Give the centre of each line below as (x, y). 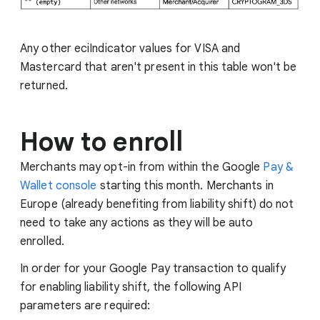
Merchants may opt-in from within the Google (142, 167)
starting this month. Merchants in (185, 186)
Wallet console (59, 186)
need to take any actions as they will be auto (137, 223)
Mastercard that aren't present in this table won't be (159, 67)
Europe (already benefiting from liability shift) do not (157, 205)
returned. (44, 86)
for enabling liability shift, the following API (131, 287)
